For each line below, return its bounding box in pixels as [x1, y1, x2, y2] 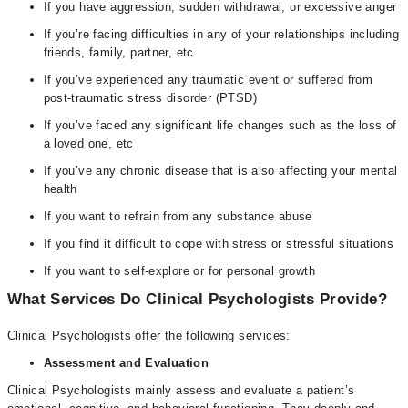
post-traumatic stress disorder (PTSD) [43, 91, 257, 105]
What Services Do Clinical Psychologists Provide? [6, 291, 388, 308]
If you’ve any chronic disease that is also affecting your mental [43, 164, 398, 178]
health [43, 182, 77, 196]
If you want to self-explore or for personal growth [43, 264, 315, 278]
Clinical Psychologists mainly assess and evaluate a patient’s [6, 383, 355, 397]
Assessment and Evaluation [43, 356, 209, 370]
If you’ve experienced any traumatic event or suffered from [43, 73, 373, 87]
